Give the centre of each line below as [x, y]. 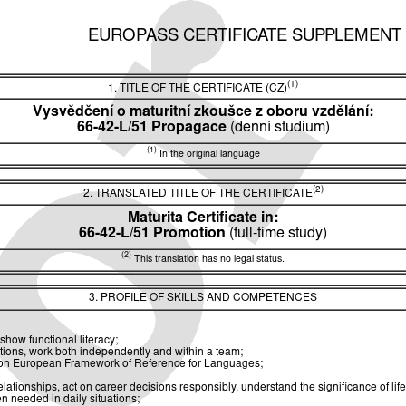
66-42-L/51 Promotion [154, 233]
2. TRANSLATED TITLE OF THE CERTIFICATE [198, 193]
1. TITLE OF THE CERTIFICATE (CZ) [198, 89]
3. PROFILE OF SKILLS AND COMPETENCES [203, 298]
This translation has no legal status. [208, 260]
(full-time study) [278, 233]
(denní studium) [280, 128]
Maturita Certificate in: [203, 218]
